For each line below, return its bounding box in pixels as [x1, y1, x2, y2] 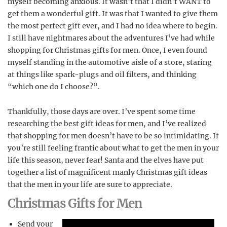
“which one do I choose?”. [8, 82, 100, 91]
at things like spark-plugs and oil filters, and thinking [8, 70, 197, 79]
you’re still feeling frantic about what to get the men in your [8, 143, 219, 153]
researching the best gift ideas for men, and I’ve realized [8, 119, 206, 128]
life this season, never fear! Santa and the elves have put [8, 156, 204, 165]
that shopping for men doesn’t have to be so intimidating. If [8, 131, 219, 140]
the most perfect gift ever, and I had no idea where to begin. [8, 21, 217, 30]
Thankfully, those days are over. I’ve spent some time [8, 107, 196, 116]
